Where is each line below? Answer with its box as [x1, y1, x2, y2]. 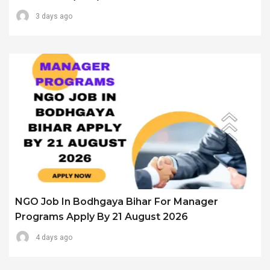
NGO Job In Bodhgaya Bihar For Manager [15, 195, 218, 207]
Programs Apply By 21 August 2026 [15, 210, 188, 222]
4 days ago [36, 233, 72, 242]
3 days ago [36, 11, 72, 20]
